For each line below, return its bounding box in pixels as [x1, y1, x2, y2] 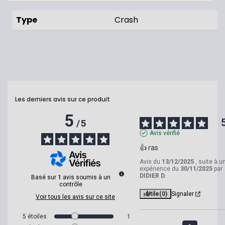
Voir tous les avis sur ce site [36, 193, 115, 201]
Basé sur [31, 174, 58, 181]
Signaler [171, 190, 194, 198]
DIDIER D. [139, 172, 166, 180]
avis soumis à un [63, 174, 110, 181]
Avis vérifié [149, 130, 180, 137]
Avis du [139, 158, 162, 166]
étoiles [28, 213, 47, 220]
